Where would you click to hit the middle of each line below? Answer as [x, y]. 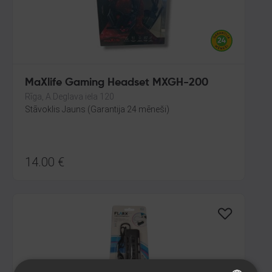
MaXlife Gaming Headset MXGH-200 [117, 83]
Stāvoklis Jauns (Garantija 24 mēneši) [97, 109]
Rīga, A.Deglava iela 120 [70, 97]
